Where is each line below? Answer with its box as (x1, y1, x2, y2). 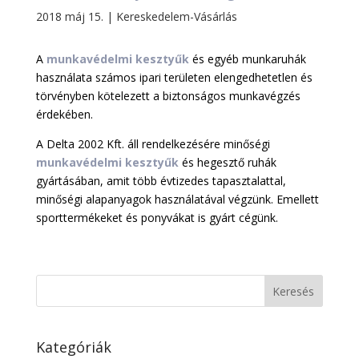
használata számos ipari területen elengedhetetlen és (35, 69, 313, 85)
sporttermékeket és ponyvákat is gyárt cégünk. (35, 209, 278, 225)
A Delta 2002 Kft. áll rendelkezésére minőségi (35, 135, 270, 151)
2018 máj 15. (35, 8, 103, 24)
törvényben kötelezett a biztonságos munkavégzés (35, 87, 301, 103)
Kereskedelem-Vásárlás (115, 8, 237, 24)
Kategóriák (35, 337, 111, 357)
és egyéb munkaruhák (188, 50, 306, 67)
